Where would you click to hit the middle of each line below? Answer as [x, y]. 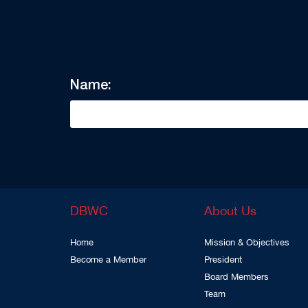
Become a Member [108, 260]
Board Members [236, 277]
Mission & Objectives [247, 243]
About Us [230, 212]
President [223, 260]
